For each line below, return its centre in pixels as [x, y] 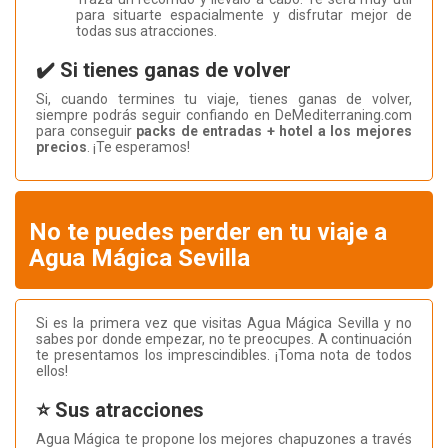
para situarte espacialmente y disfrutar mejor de [244, 15]
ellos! [52, 371]
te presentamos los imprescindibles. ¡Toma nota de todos [224, 355]
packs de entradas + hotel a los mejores [274, 131]
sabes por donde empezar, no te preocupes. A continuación [224, 339]
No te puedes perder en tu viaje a [208, 232]
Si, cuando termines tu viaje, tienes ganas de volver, [224, 99]
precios [61, 147]
